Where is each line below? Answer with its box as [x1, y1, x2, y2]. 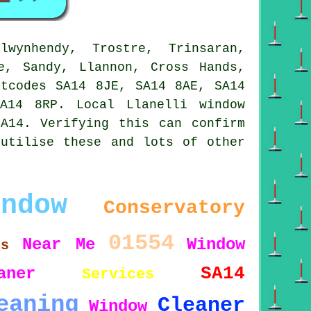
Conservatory [103, 196, 245, 219]
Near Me [22, 235, 95, 254]
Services [82, 265, 154, 283]
